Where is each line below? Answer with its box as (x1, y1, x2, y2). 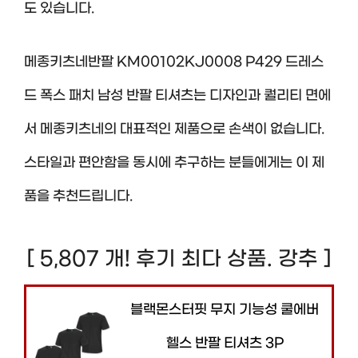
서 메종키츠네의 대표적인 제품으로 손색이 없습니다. (24, 121, 324, 137)
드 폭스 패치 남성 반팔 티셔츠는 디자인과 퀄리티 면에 (24, 88, 331, 104)
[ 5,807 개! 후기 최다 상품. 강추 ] (27, 246, 331, 272)
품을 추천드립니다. (24, 189, 133, 205)
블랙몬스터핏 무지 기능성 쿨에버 (130, 301, 319, 318)
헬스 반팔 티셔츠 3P (165, 335, 284, 352)
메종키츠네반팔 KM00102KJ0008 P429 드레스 (24, 54, 324, 70)
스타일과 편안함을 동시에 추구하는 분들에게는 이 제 (24, 155, 324, 171)
